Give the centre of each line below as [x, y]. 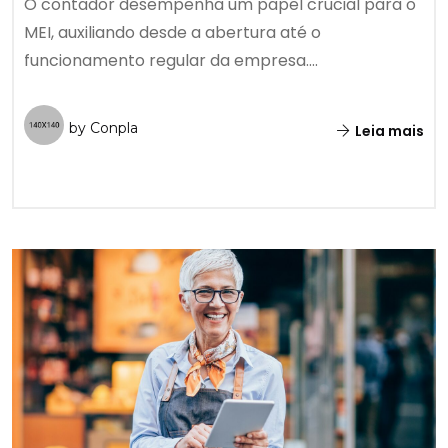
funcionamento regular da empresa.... [171, 61]
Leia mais [388, 131]
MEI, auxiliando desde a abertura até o [172, 33]
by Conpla [103, 128]
